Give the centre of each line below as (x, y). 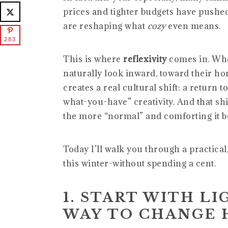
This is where (93, 59)
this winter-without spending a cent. (139, 164)
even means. (193, 26)
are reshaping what (105, 26)
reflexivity (145, 59)
